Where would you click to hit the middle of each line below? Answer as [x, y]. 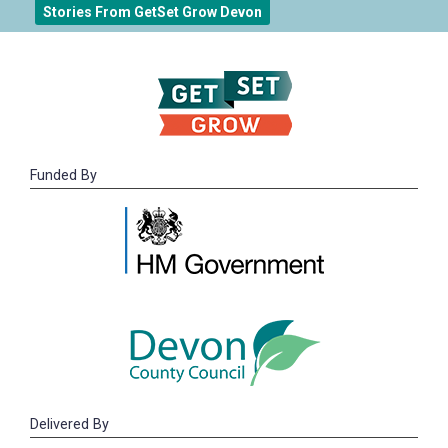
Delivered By [69, 425]
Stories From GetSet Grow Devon [152, 12]
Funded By [63, 176]
